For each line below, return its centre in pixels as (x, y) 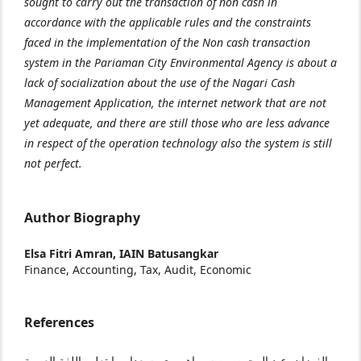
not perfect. (53, 163)
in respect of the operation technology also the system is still (178, 143)
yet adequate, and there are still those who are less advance (177, 122)
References (59, 322)
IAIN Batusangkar (169, 253)
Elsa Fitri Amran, (72, 253)
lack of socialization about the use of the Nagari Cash (160, 82)
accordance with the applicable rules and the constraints (168, 22)
